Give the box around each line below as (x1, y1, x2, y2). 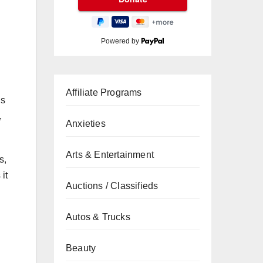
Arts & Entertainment (66, 150, 154, 160)
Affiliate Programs (66, 87, 142, 97)
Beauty (66, 243, 96, 253)
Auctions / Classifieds (66, 181, 159, 191)
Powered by (101, 37, 141, 45)
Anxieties (66, 119, 106, 129)
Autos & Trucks (66, 212, 130, 222)
